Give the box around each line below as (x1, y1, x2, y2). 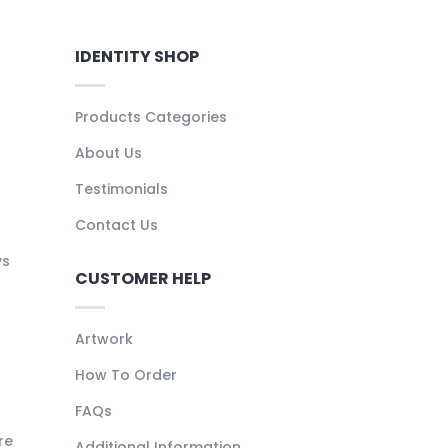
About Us (74, 143, 142, 164)
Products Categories (74, 107, 227, 128)
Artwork (74, 329, 133, 350)
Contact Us (74, 215, 158, 236)
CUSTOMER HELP (74, 267, 211, 291)
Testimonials (74, 179, 168, 200)
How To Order (74, 365, 177, 386)
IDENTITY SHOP (74, 45, 199, 69)
